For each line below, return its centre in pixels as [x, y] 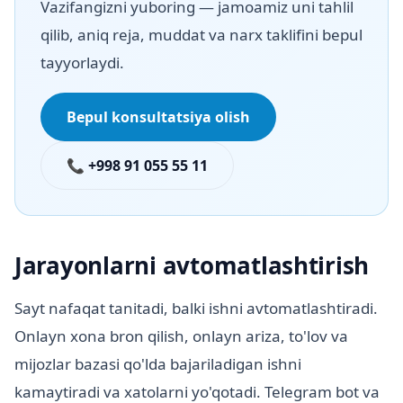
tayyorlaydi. [82, 63]
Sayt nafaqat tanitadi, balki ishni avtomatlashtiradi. [196, 309]
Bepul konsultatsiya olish [158, 117]
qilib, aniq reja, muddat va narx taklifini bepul [201, 35]
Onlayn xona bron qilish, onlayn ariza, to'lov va [181, 336]
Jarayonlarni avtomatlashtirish [192, 266]
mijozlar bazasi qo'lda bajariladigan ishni [158, 364]
